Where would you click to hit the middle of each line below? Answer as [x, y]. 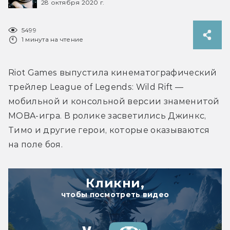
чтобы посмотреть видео [115, 194]
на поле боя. [35, 144]
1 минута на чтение [53, 39]
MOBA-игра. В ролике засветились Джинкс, [107, 116]
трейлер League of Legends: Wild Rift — [96, 87]
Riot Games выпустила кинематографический [113, 72]
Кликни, [115, 183]
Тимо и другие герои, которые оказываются [109, 130]
